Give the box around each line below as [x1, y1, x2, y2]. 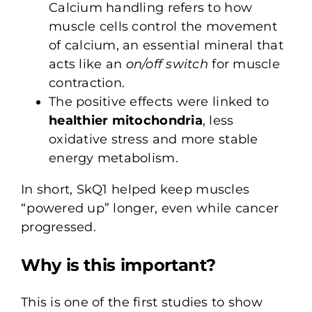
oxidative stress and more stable [48, 131, 258, 147]
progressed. [20, 219, 96, 235]
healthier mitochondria [48, 112, 203, 128]
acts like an [48, 56, 126, 72]
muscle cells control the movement [48, 18, 277, 34]
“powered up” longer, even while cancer [20, 200, 279, 216]
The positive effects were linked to [48, 93, 270, 109]
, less [202, 112, 234, 128]
